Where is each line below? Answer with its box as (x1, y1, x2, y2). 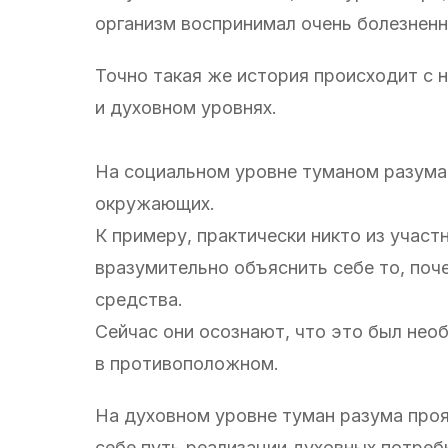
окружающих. (95, 192, 215, 214)
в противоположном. (95, 352, 279, 374)
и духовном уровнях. (95, 96, 277, 118)
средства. (95, 288, 183, 310)
